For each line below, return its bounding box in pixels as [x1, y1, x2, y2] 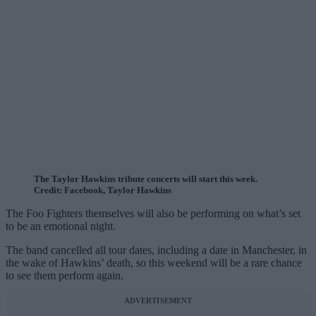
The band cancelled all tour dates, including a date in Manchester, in [6, 243, 307, 256]
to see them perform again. [6, 269, 123, 281]
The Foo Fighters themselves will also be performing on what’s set [6, 207, 300, 219]
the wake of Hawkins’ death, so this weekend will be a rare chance [6, 256, 302, 269]
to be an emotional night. [6, 219, 116, 232]
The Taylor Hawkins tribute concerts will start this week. [34, 173, 257, 184]
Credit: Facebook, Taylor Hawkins [34, 184, 171, 195]
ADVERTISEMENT [123, 296, 193, 305]
